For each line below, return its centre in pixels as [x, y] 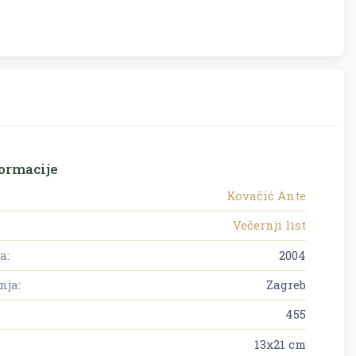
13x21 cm [280, 344]
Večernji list [269, 225]
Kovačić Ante [266, 195]
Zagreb [286, 284]
